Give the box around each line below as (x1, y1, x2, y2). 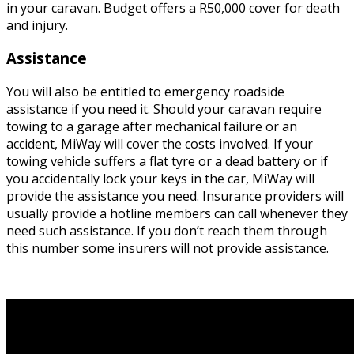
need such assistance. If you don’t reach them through (6, 222, 327, 240)
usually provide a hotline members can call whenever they (6, 205, 348, 223)
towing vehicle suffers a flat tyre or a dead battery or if (6, 153, 328, 171)
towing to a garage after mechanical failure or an (6, 118, 297, 136)
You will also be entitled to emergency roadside (6, 83, 284, 101)
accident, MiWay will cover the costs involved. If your (6, 135, 313, 153)
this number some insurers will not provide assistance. (6, 239, 329, 258)
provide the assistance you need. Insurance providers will (6, 187, 344, 205)
